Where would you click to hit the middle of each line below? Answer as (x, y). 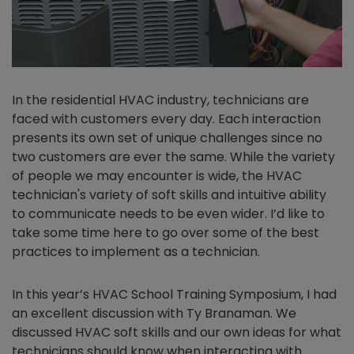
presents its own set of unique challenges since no (167, 138)
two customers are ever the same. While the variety (173, 157)
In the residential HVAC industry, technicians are (160, 100)
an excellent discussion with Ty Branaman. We (154, 314)
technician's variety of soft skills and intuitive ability (169, 195)
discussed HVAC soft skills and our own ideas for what (177, 333)
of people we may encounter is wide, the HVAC (157, 176)
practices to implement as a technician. (137, 252)
